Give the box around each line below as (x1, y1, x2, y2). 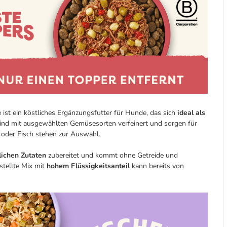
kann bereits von (130, 161, 184, 171)
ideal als (177, 107, 205, 118)
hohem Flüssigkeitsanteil (47, 161, 130, 171)
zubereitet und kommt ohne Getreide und (46, 150, 178, 160)
